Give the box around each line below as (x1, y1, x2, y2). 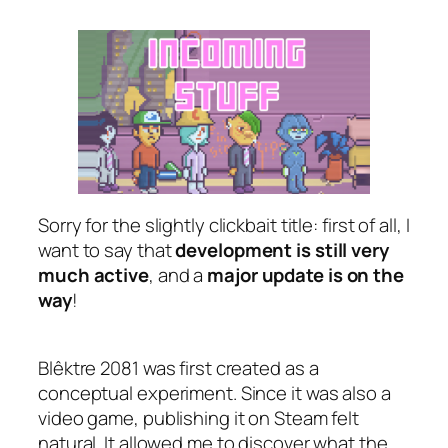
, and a (148, 261, 208, 288)
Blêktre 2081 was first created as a (38, 355, 319, 382)
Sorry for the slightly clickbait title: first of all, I (38, 211, 410, 238)
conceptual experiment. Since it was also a (38, 380, 391, 407)
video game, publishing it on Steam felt (38, 405, 360, 432)
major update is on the (207, 261, 404, 288)
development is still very (175, 236, 389, 263)
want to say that (38, 236, 176, 263)
